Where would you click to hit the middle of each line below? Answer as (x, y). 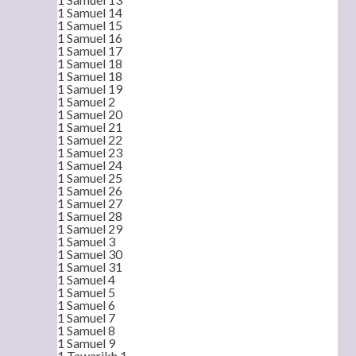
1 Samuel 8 (86, 330)
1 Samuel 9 (86, 343)
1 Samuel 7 (86, 317)
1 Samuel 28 (90, 216)
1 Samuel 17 (90, 50)
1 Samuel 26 (90, 190)
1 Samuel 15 (90, 25)
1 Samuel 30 (90, 254)
